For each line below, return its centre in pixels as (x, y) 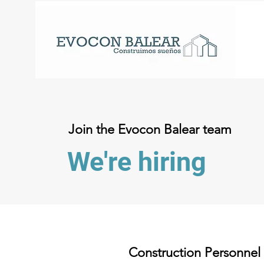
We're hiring (137, 162)
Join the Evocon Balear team (150, 129)
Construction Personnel (194, 253)
